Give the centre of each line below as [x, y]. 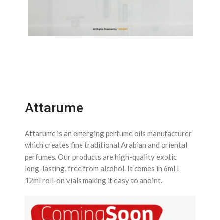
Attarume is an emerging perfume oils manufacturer [108, 133]
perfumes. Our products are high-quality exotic [101, 157]
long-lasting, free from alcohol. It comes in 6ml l [102, 168]
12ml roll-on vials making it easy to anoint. [94, 180]
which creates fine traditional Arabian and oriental [106, 145]
